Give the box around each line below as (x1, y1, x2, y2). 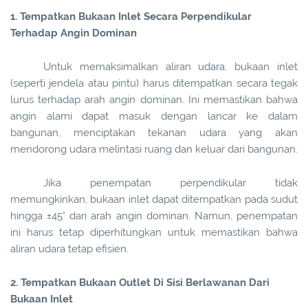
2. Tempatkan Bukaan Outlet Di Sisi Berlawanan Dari (10, 276, 269, 289)
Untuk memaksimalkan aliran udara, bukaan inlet (43, 60, 298, 74)
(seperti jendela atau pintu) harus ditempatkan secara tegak (10, 77, 298, 90)
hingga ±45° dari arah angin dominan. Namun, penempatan (10, 210, 298, 223)
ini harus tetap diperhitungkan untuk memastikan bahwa (10, 226, 298, 239)
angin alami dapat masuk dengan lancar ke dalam (10, 110, 298, 123)
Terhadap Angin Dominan (10, 27, 137, 40)
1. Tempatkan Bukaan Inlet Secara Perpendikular (10, 10, 252, 23)
